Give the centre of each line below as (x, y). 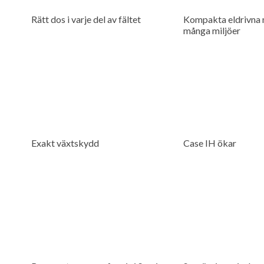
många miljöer (212, 31)
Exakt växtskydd (65, 143)
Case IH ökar (209, 143)
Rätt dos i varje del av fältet (86, 19)
